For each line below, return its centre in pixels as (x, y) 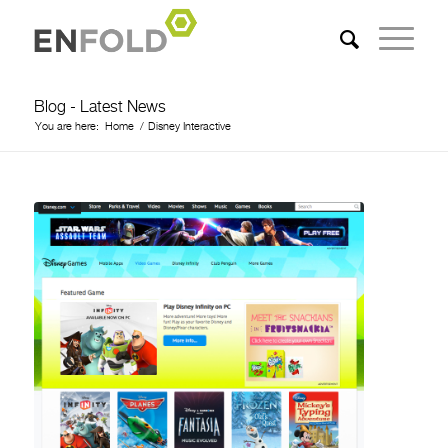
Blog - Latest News (99, 107)
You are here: (66, 127)
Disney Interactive (189, 127)
